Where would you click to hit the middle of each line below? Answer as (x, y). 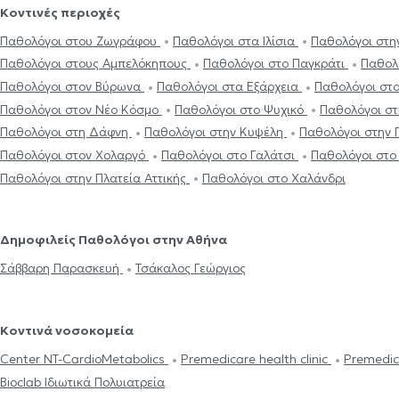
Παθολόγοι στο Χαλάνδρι (274, 178)
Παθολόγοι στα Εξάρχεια (229, 87)
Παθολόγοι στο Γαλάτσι (230, 155)
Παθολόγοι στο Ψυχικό (241, 109)
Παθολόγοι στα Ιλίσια (236, 41)
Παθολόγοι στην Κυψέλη (216, 132)
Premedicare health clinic (256, 358)
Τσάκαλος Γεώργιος (191, 269)
